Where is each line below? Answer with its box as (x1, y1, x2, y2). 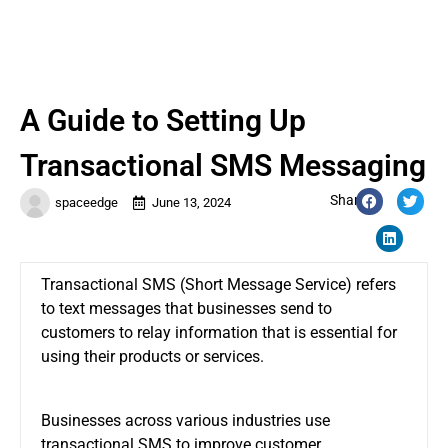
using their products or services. (41, 346, 264, 366)
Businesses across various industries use (41, 410, 330, 430)
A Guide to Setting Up (20, 102, 306, 138)
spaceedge (55, 194, 118, 210)
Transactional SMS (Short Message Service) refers (41, 274, 396, 294)
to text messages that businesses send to (41, 298, 332, 318)
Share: (330, 191, 370, 208)
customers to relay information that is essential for (41, 322, 397, 342)
